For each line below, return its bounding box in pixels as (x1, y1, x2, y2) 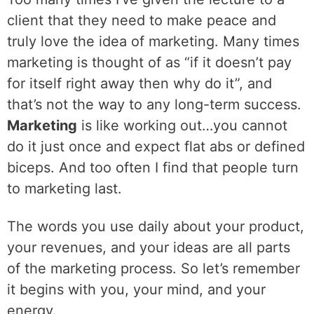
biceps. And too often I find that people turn (7, 159, 299, 176)
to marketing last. (7, 180, 122, 197)
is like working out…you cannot (77, 117, 287, 134)
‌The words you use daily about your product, (7, 218, 304, 235)
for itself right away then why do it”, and (7, 75, 272, 92)
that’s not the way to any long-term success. (7, 96, 301, 113)
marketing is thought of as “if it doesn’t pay (7, 54, 292, 71)
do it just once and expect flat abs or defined (7, 138, 305, 155)
